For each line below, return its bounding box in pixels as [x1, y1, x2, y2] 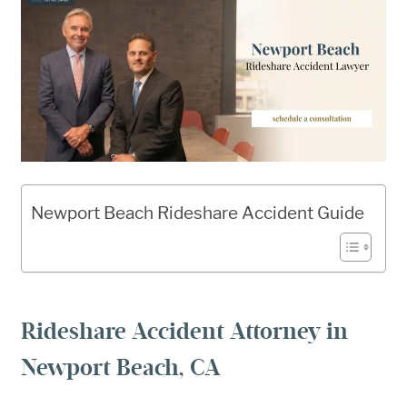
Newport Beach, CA [21, 353, 220, 382]
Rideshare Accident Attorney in [21, 317, 348, 345]
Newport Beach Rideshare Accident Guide [31, 202, 364, 224]
